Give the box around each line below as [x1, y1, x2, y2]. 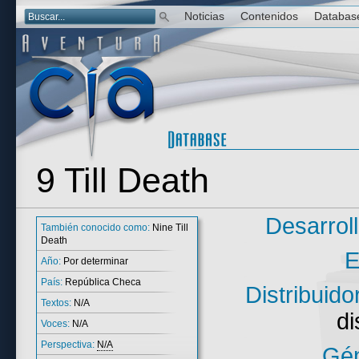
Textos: [41, 297, 71, 309]
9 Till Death [36, 161, 209, 200]
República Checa [63, 276, 141, 288]
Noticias [184, 10, 224, 22]
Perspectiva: [41, 339, 95, 350]
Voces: [41, 318, 70, 329]
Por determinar [61, 256, 128, 267]
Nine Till [150, 222, 188, 233]
